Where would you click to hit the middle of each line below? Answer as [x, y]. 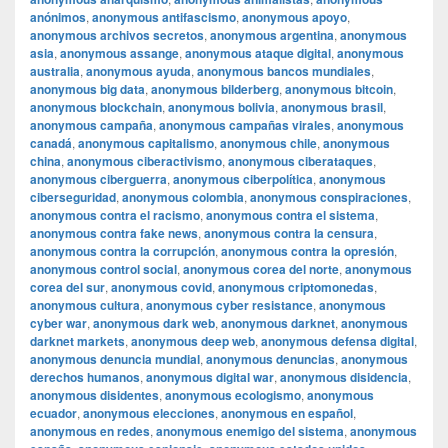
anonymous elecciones [149, 413]
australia [55, 71]
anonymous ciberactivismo [144, 161]
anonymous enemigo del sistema [250, 431]
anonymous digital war [210, 377]
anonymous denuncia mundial [115, 359]
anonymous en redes [90, 431]
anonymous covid [161, 287]
